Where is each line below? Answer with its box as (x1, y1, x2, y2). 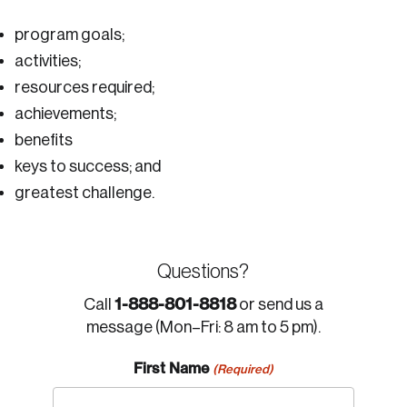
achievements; (15, 105, 116, 122)
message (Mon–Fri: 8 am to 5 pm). (85, 319, 321, 335)
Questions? (157, 262, 250, 282)
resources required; (15, 79, 154, 95)
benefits (15, 132, 73, 148)
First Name (134, 359, 210, 377)
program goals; (15, 26, 124, 43)
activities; (15, 53, 81, 69)
